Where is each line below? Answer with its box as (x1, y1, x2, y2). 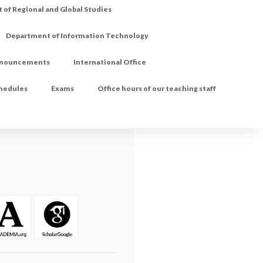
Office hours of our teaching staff (97, 84, 217, 93)
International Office (73, 58, 147, 67)
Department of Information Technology (6, 31, 149, 41)
